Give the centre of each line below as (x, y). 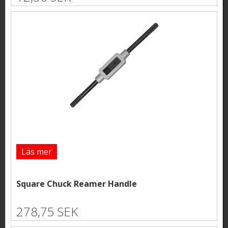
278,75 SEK (47, 211)
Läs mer (37, 151)
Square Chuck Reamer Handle (77, 184)
